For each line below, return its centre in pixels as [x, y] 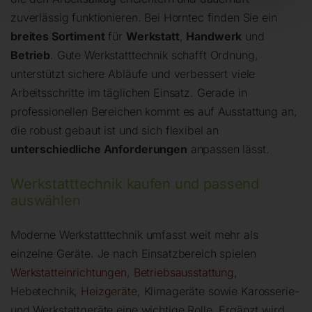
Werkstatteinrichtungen [69, 273]
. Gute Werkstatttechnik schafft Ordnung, [154, 55]
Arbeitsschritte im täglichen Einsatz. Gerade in [129, 93]
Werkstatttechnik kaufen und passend [135, 184]
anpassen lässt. [228, 149]
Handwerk [214, 37]
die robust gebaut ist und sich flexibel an [115, 131]
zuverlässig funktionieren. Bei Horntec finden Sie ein [144, 18]
